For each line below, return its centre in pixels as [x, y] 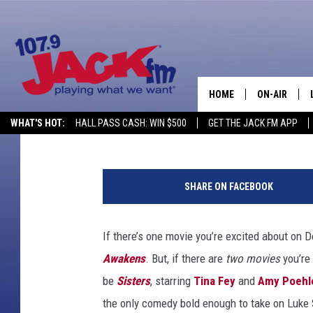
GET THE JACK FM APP [253, 123]
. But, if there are [185, 259]
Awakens [124, 259]
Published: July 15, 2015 [186, 108]
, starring [172, 281]
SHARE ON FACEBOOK [228, 187]
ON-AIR [272, 94]
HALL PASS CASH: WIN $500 [131, 123]
